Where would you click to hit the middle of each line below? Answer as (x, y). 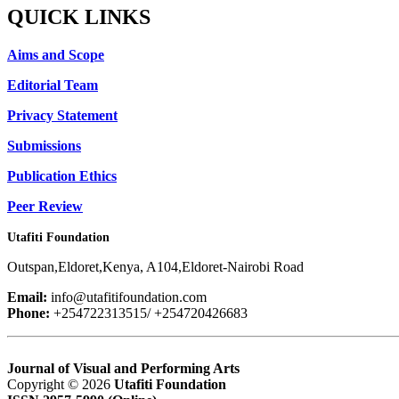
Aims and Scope (56, 54)
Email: (27, 297)
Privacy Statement (62, 115)
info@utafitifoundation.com (129, 297)
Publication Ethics (62, 175)
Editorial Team (53, 85)
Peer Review (45, 206)
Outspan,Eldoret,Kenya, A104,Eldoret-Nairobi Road (155, 266)
